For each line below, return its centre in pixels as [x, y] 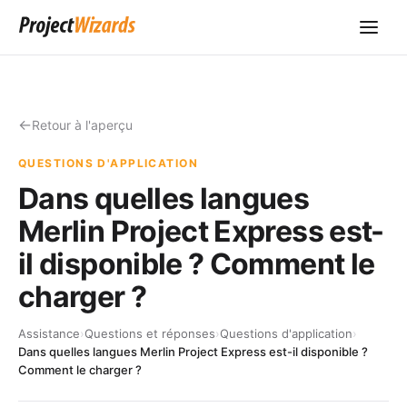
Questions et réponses [150, 333]
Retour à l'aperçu [82, 124]
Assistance [49, 333]
